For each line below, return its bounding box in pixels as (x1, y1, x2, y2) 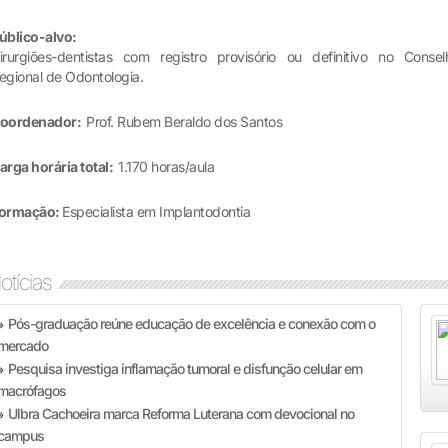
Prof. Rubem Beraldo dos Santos (86, 113, 283, 130)
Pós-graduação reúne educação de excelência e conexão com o (8, 315, 376, 332)
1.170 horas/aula (118, 158, 215, 175)
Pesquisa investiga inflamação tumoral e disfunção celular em (8, 360, 363, 377)
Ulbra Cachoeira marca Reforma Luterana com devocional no (8, 405, 355, 422)
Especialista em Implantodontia (62, 203, 251, 220)
